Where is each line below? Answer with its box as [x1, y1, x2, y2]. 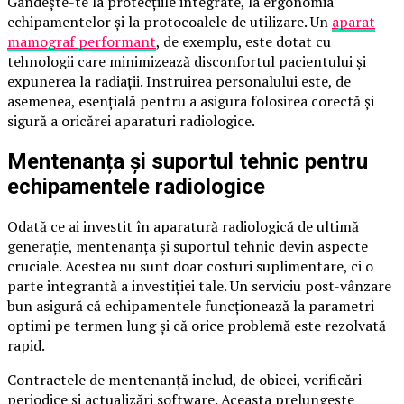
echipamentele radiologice [7, 173, 265, 199]
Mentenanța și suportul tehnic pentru [7, 148, 368, 174]
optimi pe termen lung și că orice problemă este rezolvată [7, 316, 386, 336]
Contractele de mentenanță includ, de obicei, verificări [7, 370, 362, 390]
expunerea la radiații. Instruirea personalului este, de [7, 70, 351, 91]
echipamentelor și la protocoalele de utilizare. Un [7, 11, 332, 32]
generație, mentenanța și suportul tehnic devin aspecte [7, 236, 368, 257]
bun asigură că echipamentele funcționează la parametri [7, 296, 374, 317]
